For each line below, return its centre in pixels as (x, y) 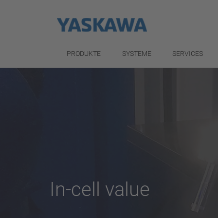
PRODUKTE (84, 54)
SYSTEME (136, 54)
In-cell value (100, 190)
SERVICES (188, 54)
